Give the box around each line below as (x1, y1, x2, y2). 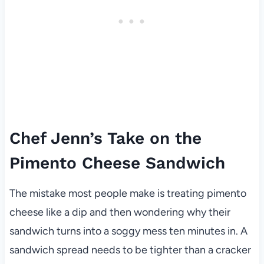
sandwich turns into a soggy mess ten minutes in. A (9, 225, 247, 238)
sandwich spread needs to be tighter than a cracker (9, 243, 251, 257)
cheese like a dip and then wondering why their (9, 206, 230, 219)
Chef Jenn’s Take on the (9, 128, 202, 148)
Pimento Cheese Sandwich (9, 153, 225, 173)
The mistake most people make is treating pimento (9, 187, 246, 200)
